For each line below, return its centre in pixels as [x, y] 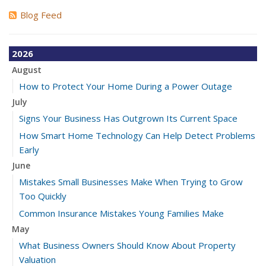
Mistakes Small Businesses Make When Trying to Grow [131, 182]
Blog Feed [41, 15]
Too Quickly [43, 196]
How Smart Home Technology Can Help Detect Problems [137, 135]
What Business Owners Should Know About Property [127, 245]
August [27, 70]
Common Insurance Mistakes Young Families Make [121, 213]
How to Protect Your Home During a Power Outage [126, 86]
